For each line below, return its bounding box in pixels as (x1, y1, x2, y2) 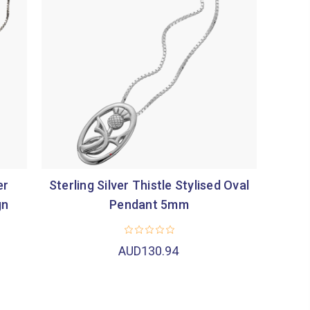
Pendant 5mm (109, 197, 189, 212)
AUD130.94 (118, 244, 179, 259)
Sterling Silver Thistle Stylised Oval (48, 177, 250, 192)
